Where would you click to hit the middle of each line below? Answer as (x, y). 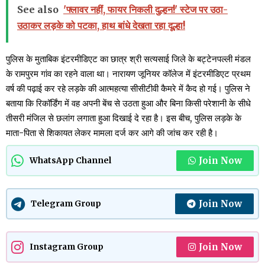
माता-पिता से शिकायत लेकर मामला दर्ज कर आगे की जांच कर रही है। (112, 133)
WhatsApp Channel (70, 160)
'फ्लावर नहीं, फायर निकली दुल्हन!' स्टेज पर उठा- (146, 10)
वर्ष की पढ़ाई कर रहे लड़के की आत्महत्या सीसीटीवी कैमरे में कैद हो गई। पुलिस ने (128, 89)
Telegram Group (66, 203)
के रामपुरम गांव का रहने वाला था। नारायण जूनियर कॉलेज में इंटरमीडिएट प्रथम (128, 74)
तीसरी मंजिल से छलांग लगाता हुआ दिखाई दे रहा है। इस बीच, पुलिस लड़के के (124, 118)
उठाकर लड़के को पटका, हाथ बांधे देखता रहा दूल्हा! (101, 26)
